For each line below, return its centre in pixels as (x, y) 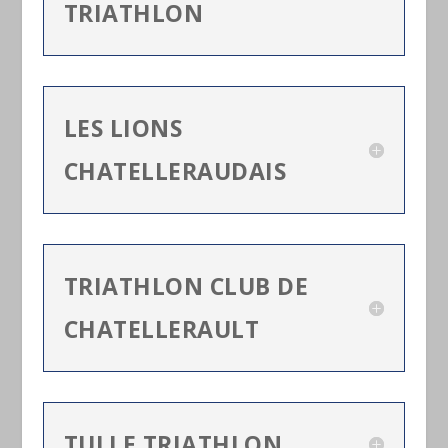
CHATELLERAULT (161, 328)
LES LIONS (123, 127)
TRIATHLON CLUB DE (186, 285)
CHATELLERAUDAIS (175, 170)
